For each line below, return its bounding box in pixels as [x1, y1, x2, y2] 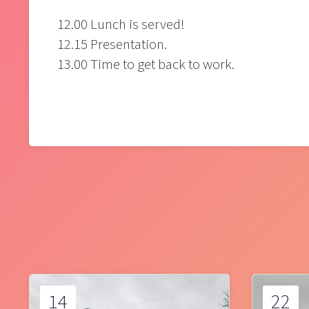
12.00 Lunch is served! [57, 14, 186, 35]
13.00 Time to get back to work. [57, 54, 235, 75]
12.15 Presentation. [57, 34, 168, 55]
